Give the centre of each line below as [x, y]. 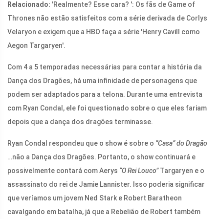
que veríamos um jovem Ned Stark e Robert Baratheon [95, 198]
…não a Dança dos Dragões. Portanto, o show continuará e [101, 157]
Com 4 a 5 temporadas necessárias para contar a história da [105, 67]
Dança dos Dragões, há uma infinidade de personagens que [102, 81]
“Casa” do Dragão [181, 143]
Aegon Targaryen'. [36, 46]
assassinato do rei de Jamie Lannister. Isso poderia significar [106, 185]
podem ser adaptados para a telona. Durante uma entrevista [105, 95]
